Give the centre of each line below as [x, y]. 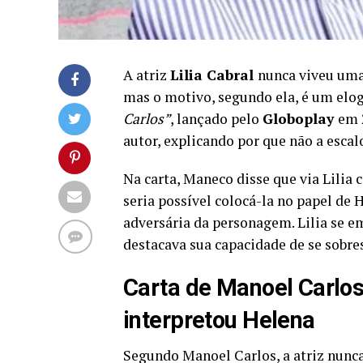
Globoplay [300, 118]
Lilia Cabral [214, 75]
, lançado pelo [216, 118]
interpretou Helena [219, 320]
